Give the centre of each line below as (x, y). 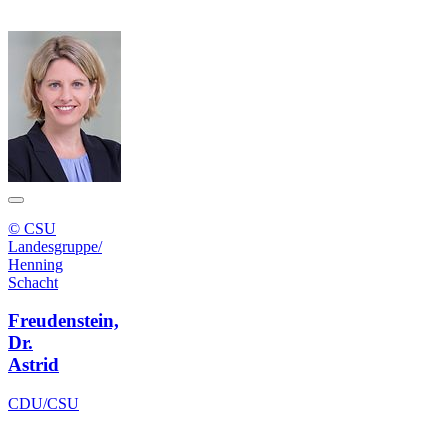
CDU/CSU (43, 403)
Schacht (33, 282)
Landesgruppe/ (55, 246)
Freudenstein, (63, 321)
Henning (35, 264)
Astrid (33, 365)
